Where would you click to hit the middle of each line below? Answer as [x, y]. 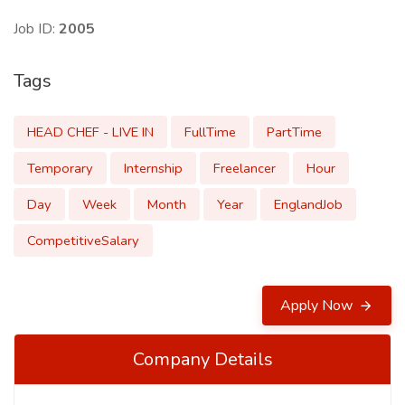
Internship [153, 168]
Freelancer [245, 168]
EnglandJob [308, 204]
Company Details [202, 359]
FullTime [210, 132]
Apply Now [318, 306]
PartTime [294, 132]
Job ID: [36, 29]
